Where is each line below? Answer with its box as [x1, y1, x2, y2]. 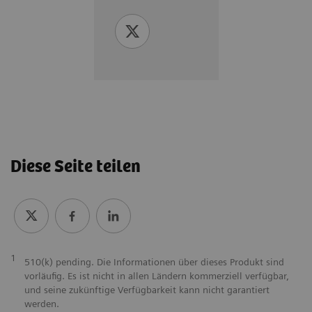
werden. [24, 298, 59, 309]
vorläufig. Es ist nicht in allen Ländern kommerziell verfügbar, [24, 270, 289, 281]
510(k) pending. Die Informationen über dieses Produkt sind [24, 256, 284, 267]
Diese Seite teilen [10, 157, 141, 177]
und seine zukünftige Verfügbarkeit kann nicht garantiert [24, 284, 270, 295]
